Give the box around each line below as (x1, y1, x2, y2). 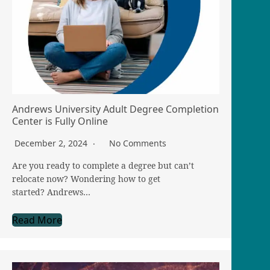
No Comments (109, 137, 166, 149)
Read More (12, 213, 62, 227)
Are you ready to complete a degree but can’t (12, 160, 194, 172)
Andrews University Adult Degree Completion (12, 102, 219, 116)
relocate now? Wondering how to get (12, 173, 160, 185)
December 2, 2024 (14, 137, 90, 149)
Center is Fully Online (12, 115, 108, 128)
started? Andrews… (12, 186, 90, 198)
